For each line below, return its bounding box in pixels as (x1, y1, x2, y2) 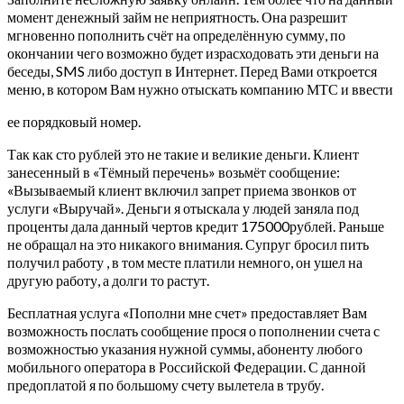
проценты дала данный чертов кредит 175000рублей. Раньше (7, 216, 384, 234)
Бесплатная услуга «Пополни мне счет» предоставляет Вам (7, 303, 367, 321)
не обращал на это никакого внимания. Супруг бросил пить (7, 234, 369, 252)
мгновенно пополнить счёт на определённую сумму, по (7, 25, 345, 43)
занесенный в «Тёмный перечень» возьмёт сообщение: (7, 162, 340, 180)
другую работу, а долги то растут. (7, 271, 209, 289)
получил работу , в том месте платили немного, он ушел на (7, 252, 363, 271)
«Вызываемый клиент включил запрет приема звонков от (7, 180, 356, 198)
